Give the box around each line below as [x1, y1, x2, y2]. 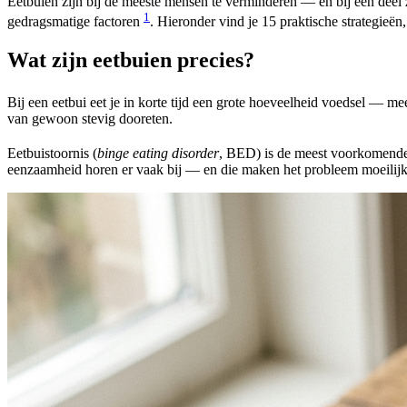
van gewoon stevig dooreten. [7, 111, 173, 127]
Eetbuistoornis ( [7, 145, 97, 162]
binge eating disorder [97, 145, 219, 162]
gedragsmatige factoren [7, 13, 144, 29]
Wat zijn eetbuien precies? [7, 47, 254, 72]
